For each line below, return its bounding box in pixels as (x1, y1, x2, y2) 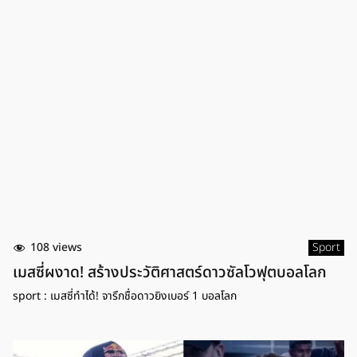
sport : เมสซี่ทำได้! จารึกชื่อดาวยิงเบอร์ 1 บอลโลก (13, 287, 237, 304)
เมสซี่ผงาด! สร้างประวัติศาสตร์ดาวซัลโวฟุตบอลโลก (13, 261, 327, 284)
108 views (30, 238, 82, 256)
